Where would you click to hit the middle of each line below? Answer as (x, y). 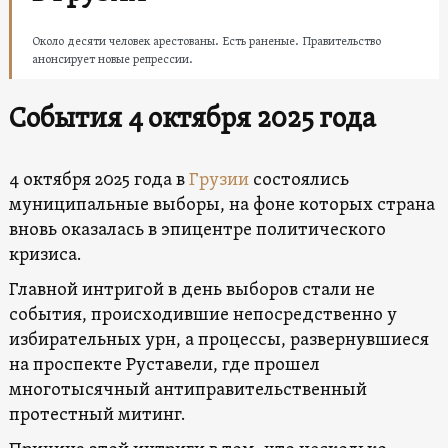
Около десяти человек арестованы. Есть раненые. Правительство (206, 41)
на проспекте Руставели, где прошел (164, 365)
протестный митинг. (96, 415)
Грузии (218, 180)
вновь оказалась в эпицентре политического (197, 230)
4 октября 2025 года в (98, 180)
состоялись (298, 180)
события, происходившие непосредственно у (202, 315)
